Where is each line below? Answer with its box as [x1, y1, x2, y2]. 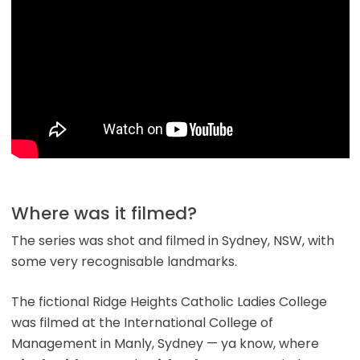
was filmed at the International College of [10, 313, 273, 333]
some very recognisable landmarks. [10, 252, 237, 272]
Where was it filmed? [10, 201, 197, 227]
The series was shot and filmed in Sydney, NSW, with [10, 231, 334, 251]
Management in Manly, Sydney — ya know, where [10, 334, 319, 354]
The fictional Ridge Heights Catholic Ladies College [10, 292, 327, 312]
